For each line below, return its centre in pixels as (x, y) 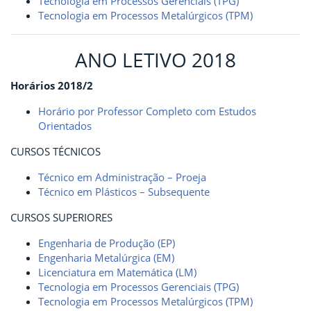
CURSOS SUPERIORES (61, 217)
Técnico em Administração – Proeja (122, 177)
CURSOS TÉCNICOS (56, 151)
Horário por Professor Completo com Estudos (147, 111)
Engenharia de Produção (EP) (107, 243)
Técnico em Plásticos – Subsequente (124, 192)
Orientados (65, 126)
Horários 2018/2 (52, 85)
